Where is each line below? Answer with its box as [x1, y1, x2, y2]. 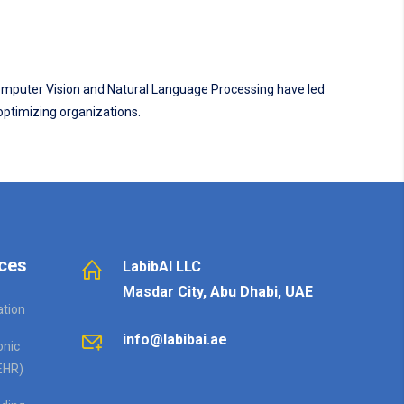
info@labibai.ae [122, 331, 227, 348]
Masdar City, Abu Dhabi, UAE [122, 283, 313, 300]
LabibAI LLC [122, 258, 201, 275]
